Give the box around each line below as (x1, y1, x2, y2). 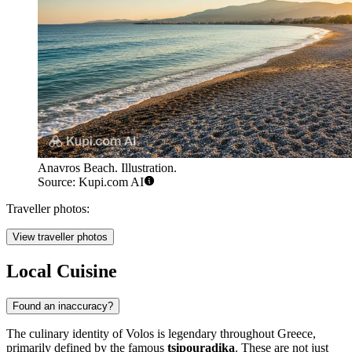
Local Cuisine (6, 260, 117, 281)
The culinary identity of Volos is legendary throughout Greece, (6, 326, 316, 340)
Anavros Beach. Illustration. (38, 160, 177, 174)
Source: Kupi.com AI (38, 174, 144, 189)
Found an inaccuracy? (13, 299, 113, 312)
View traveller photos (13, 230, 108, 243)
